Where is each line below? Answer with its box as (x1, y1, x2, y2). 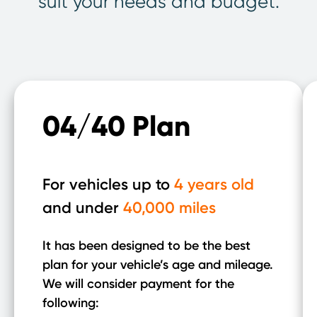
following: (42, 295, 99, 311)
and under (42, 198, 123, 217)
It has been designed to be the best (42, 238, 250, 253)
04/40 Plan (42, 109, 190, 144)
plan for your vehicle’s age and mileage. (42, 257, 273, 272)
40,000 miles (123, 198, 216, 217)
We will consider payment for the (42, 276, 234, 292)
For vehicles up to (42, 175, 174, 194)
